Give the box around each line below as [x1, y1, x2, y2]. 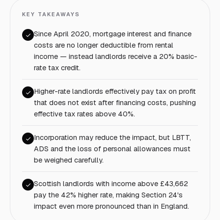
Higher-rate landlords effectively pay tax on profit [34, 86, 196, 96]
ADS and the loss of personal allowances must [34, 144, 191, 153]
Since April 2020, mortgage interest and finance [34, 29, 192, 38]
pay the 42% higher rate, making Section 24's [34, 190, 183, 199]
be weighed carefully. [34, 155, 104, 165]
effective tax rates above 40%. [34, 109, 135, 118]
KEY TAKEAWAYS [22, 11, 80, 18]
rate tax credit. [34, 63, 81, 72]
